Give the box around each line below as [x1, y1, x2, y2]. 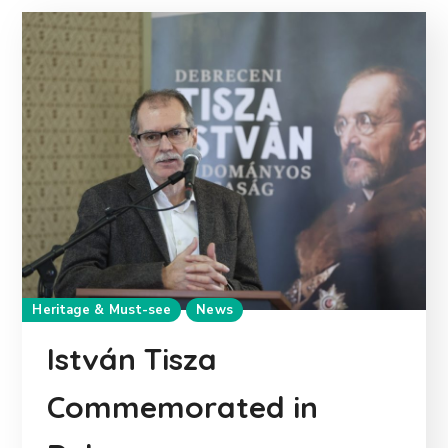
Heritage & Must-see [32, 300, 172, 319]
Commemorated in [47, 387, 319, 426]
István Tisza [47, 339, 218, 378]
